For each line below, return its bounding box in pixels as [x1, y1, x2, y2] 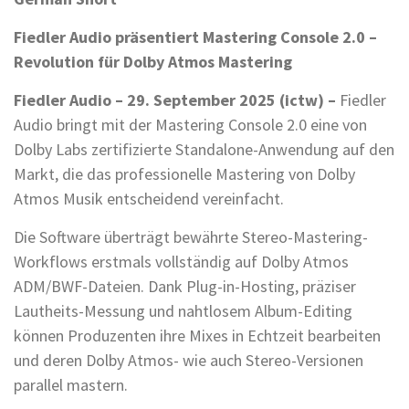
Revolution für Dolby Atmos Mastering [14, 51, 292, 73]
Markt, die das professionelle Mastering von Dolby [14, 163, 355, 185]
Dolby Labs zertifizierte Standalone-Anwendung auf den [14, 139, 394, 161]
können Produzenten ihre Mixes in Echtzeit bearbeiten [14, 325, 381, 347]
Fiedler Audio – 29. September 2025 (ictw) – [14, 89, 340, 111]
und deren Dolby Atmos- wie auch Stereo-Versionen [14, 350, 363, 372]
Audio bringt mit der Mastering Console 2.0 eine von [14, 114, 367, 136]
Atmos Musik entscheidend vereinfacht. [14, 188, 284, 210]
